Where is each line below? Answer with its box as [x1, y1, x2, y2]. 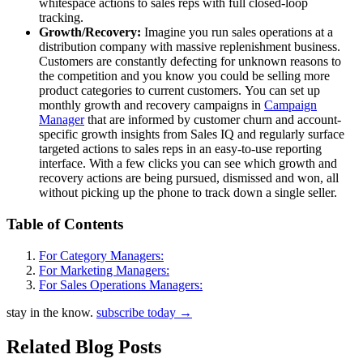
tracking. [39, 11, 87, 25]
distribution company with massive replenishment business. [39, 40, 340, 54]
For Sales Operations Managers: [39, 277, 203, 292]
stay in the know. [6, 305, 96, 319]
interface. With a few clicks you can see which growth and [39, 156, 337, 171]
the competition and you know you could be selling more [39, 69, 330, 83]
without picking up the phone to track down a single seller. [39, 186, 337, 200]
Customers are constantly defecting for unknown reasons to [39, 54, 341, 69]
